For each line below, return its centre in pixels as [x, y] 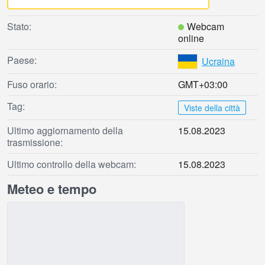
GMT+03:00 [203, 85]
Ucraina [218, 62]
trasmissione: [35, 143]
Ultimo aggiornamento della [65, 131]
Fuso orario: [32, 85]
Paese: [22, 60]
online [191, 38]
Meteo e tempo [52, 189]
